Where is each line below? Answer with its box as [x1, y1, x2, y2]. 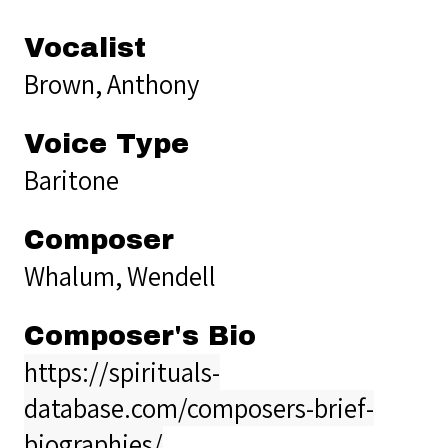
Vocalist [24, 32, 146, 63]
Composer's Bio [24, 320, 256, 351]
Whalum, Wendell [24, 257, 216, 294]
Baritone [24, 161, 119, 198]
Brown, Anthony [24, 65, 199, 102]
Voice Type [24, 128, 189, 159]
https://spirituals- [24, 353, 220, 390]
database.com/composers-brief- [24, 389, 374, 426]
